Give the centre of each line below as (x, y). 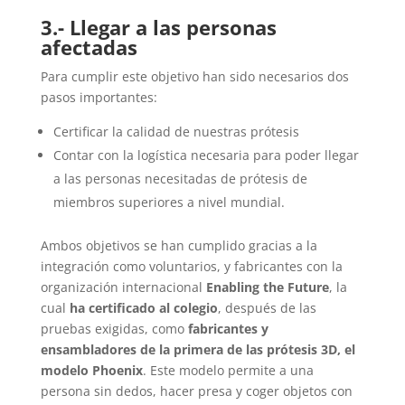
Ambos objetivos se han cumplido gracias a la (179, 245)
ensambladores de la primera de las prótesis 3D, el (198, 349)
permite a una (270, 370)
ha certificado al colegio (143, 308)
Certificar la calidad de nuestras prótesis (176, 132)
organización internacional (123, 287)
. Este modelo (185, 370)
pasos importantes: (100, 97)
